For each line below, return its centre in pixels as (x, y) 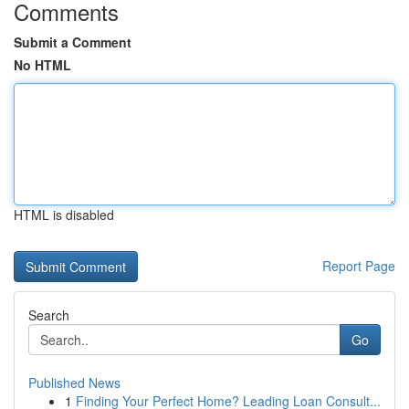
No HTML (42, 65)
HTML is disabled (64, 215)
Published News (74, 383)
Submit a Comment (73, 42)
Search (49, 315)
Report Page (359, 266)
